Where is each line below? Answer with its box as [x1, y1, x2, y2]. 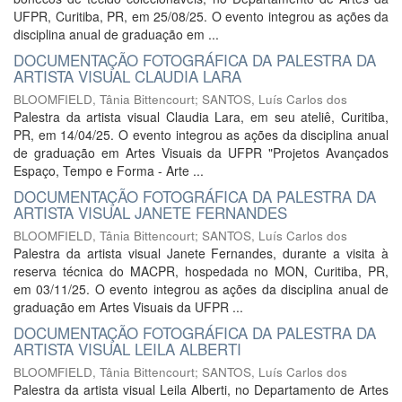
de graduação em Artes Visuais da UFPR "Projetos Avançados [13, 144, 389, 162]
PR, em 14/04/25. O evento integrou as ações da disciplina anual [13, 126, 389, 144]
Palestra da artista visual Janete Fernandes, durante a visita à [13, 244, 389, 262]
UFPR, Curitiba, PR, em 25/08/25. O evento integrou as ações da [13, 7, 389, 25]
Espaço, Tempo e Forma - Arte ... [13, 162, 204, 179]
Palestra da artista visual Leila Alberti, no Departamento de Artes [13, 380, 389, 398]
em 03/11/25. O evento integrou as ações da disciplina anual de [13, 280, 389, 298]
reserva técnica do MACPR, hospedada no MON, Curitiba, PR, [13, 262, 389, 280]
